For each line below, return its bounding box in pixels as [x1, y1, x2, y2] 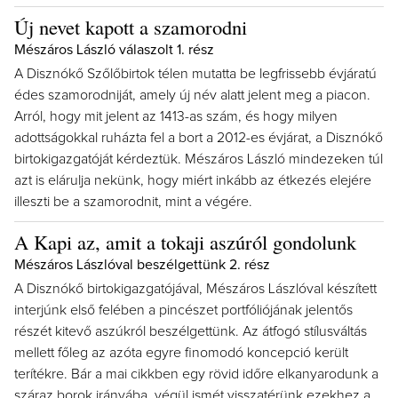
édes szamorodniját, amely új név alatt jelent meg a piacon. [14, 88, 370, 102]
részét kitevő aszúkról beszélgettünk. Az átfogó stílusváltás [14, 324, 367, 338]
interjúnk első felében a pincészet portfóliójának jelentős [14, 303, 353, 317]
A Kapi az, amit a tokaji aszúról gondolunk [14, 228, 356, 255]
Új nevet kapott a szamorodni [14, 13, 247, 40]
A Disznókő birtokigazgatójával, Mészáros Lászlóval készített [14, 282, 377, 296]
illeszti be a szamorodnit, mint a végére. [14, 195, 252, 209]
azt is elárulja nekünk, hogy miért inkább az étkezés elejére [14, 173, 371, 187]
